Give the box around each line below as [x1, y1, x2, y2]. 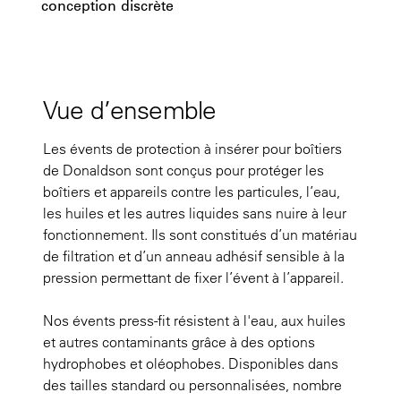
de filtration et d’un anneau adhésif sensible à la [43, 246, 345, 265]
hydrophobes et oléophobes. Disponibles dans [43, 354, 338, 372]
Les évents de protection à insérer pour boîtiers [43, 139, 342, 158]
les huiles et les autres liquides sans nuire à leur [43, 203, 346, 222]
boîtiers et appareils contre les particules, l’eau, [43, 182, 340, 200]
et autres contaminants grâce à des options [43, 332, 315, 351]
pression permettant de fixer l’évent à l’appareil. [43, 268, 344, 286]
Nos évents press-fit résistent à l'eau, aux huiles [43, 311, 346, 329]
